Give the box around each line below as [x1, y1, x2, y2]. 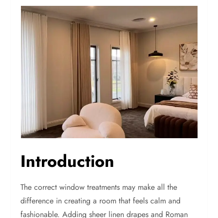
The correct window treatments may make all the [20, 182, 178, 193]
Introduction [20, 149, 115, 173]
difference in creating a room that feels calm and [20, 195, 181, 206]
